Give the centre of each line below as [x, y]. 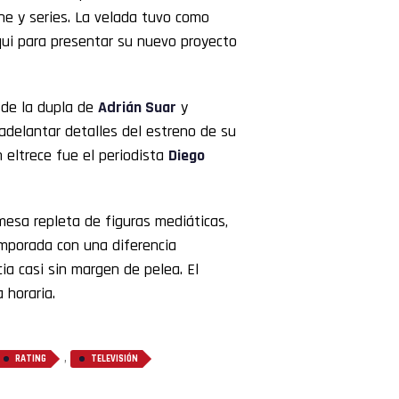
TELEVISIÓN [114, 359]
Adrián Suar [137, 108]
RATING [31, 359]
